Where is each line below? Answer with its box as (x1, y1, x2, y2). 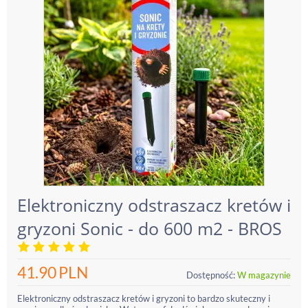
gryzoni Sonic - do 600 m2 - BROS (17, 217, 282, 240)
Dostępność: (186, 269, 235, 280)
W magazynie (237, 269, 291, 280)
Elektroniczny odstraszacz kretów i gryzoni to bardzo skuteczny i (17, 293, 270, 304)
